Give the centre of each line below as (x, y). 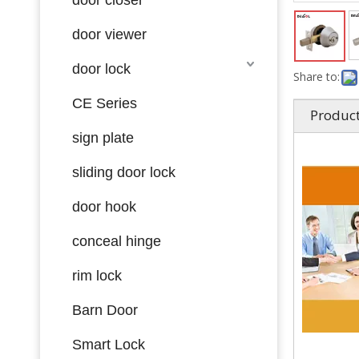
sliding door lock (124, 172)
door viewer (109, 34)
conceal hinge (117, 241)
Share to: (317, 76)
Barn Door (105, 310)
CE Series (105, 103)
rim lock (97, 275)
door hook (104, 206)
